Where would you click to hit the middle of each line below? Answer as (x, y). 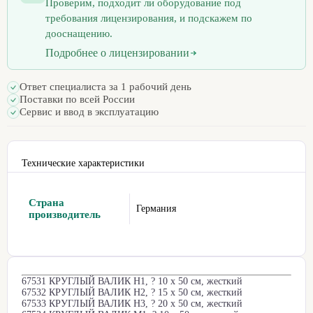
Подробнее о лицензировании (117, 52)
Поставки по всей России (77, 100)
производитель (65, 214)
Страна (46, 202)
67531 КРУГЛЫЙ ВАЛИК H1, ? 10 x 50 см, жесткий (132, 281)
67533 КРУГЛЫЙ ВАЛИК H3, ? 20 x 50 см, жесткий (132, 303)
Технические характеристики (83, 163)
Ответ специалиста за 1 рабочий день (105, 87)
